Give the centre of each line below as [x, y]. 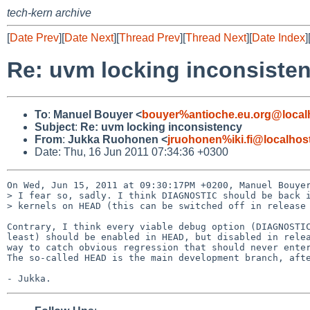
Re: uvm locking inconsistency [161, 127]
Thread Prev [149, 38]
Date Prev [34, 38]
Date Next [89, 38]
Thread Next [216, 38]
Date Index [279, 38]
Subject [55, 127]
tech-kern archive [49, 13]
